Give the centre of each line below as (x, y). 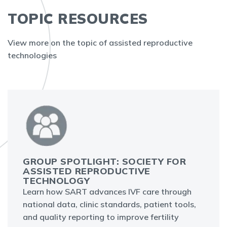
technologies (32, 55)
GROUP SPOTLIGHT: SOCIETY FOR (104, 162)
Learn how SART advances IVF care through (107, 192)
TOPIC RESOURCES (78, 18)
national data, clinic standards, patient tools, (109, 204)
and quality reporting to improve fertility (101, 217)
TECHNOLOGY (56, 181)
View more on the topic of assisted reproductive (100, 43)
